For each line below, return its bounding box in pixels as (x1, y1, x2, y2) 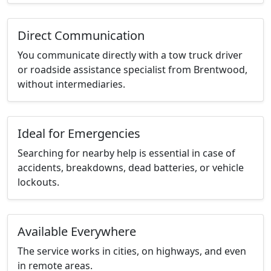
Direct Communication (18, 27, 145, 44)
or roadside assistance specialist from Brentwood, (18, 63, 247, 77)
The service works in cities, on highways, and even (18, 244, 246, 258)
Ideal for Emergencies (18, 125, 140, 142)
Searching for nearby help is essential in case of (18, 146, 235, 160)
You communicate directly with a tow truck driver (18, 48, 243, 62)
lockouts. (18, 175, 59, 189)
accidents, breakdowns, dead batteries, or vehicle (18, 161, 244, 175)
